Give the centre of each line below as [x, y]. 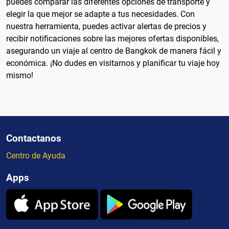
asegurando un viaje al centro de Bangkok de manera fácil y [114, 51]
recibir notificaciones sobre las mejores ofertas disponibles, [112, 38]
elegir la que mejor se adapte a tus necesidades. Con [100, 14]
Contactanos [34, 138]
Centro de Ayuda [36, 155]
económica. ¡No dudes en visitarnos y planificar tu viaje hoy [113, 63]
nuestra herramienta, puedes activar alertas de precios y [106, 26]
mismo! [20, 75]
